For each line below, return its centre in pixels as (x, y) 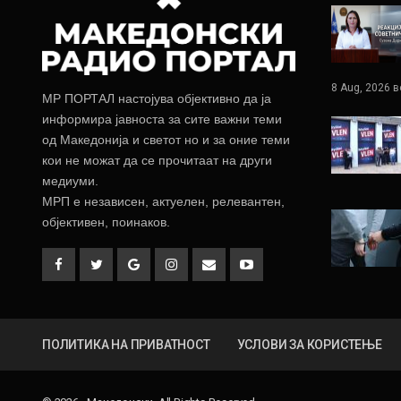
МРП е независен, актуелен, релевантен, (163, 201)
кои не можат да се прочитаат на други (157, 160)
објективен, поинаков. (106, 222)
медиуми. (70, 180)
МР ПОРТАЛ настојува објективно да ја (157, 98)
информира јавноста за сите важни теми (162, 119)
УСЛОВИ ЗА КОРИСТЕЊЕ (309, 344)
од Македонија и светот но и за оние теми (166, 139)
